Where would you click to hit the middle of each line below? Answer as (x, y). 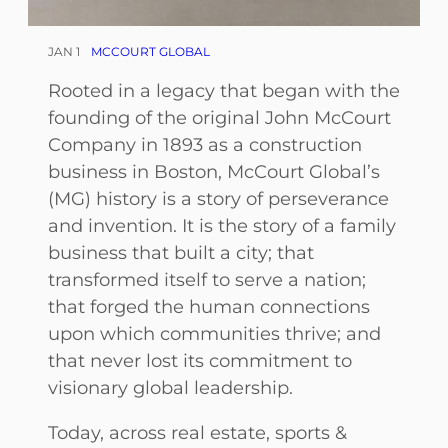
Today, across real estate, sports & (197, 432)
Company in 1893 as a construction (205, 144)
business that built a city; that (181, 252)
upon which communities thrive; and (214, 333)
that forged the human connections (209, 306)
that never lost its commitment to (200, 360)
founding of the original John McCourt (219, 117)
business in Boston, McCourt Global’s (214, 171)
